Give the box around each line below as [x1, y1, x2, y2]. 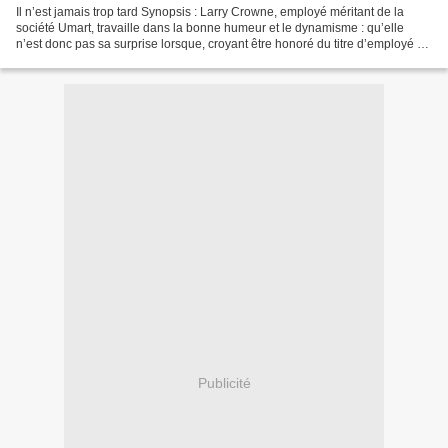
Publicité [197, 375, 251, 392]
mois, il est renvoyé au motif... [16, 52, 175, 67]
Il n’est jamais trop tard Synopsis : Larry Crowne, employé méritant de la [16, 4, 404, 19]
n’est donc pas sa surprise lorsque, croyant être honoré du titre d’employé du [16, 36, 431, 51]
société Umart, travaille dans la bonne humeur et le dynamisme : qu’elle [16, 20, 404, 35]
